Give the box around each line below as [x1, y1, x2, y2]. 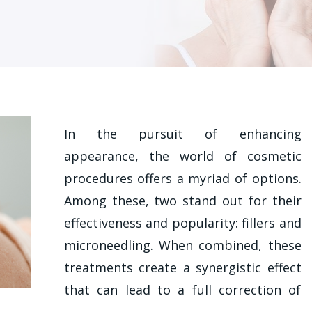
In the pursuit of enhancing [63, 125, 302, 142]
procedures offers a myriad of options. [63, 169, 302, 187]
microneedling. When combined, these [63, 236, 302, 253]
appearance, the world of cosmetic [63, 147, 302, 164]
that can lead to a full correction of [63, 281, 302, 298]
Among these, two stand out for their [63, 192, 302, 209]
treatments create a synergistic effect [63, 258, 302, 276]
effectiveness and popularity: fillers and [63, 214, 302, 231]
